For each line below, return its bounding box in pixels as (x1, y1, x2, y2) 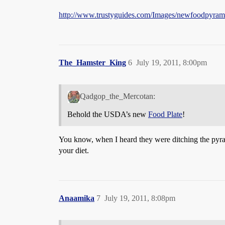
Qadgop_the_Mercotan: (79, 91, 155, 100)
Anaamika (59, 193, 94, 202)
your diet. (59, 146, 89, 155)
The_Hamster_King (59, 58, 126, 67)
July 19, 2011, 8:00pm (136, 58, 207, 67)
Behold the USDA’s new (67, 109, 148, 119)
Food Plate (148, 109, 182, 119)
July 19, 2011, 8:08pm (104, 193, 175, 202)
